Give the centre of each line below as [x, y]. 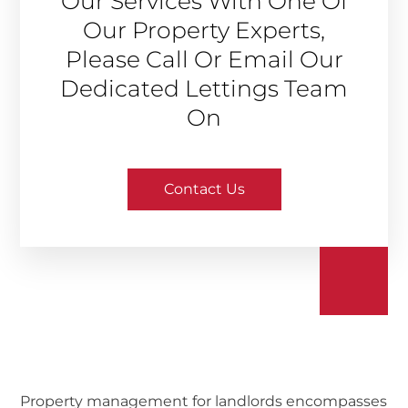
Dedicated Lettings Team [204, 88]
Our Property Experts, [204, 30]
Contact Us [204, 189]
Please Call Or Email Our [204, 59]
